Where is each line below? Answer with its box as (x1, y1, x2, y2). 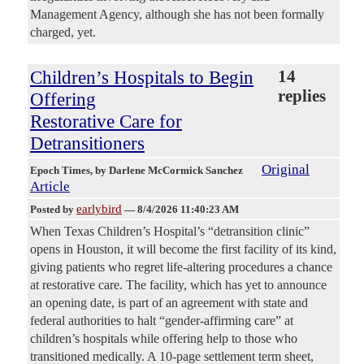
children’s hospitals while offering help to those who (30, 331, 297, 346)
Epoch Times (30, 164, 90, 177)
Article (30, 179, 70, 195)
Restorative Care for (30, 110, 182, 132)
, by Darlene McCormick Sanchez (90, 164, 245, 177)
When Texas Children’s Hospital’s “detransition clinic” (30, 224, 310, 239)
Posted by (30, 203, 76, 216)
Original (262, 162, 310, 178)
